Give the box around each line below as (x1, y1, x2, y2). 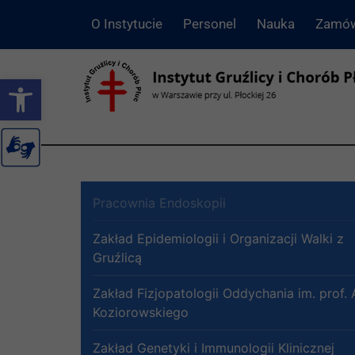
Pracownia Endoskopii (93, 194, 226, 211)
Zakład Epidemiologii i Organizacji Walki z (93, 230, 344, 246)
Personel (183, 16, 236, 32)
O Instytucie (91, 16, 162, 32)
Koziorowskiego (93, 303, 189, 320)
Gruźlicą (93, 249, 142, 265)
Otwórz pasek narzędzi (7, 71, 110, 101)
